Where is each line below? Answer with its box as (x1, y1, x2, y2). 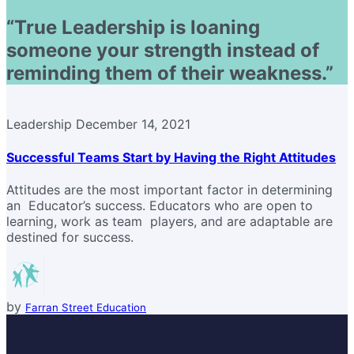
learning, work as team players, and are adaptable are (6, 213, 333, 229)
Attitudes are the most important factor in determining (6, 181, 333, 198)
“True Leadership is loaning (6, 16, 260, 40)
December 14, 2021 (76, 116, 190, 133)
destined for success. (6, 228, 134, 245)
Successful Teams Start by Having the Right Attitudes (6, 149, 336, 165)
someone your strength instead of (6, 39, 319, 62)
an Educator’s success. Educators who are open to (6, 197, 313, 213)
